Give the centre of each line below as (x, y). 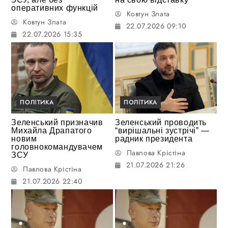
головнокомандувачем (57, 147)
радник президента (154, 138)
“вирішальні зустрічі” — (162, 130)
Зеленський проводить (161, 122)
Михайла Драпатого (52, 130)
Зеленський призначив (57, 122)
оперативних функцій (55, 8)
